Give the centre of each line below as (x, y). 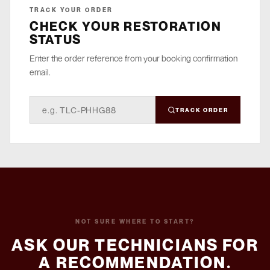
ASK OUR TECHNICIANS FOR (135, 245)
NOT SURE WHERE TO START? (135, 221)
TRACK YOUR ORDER (71, 10)
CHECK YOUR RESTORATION (126, 27)
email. (40, 72)
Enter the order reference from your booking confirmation (133, 58)
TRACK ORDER (202, 110)
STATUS (55, 40)
